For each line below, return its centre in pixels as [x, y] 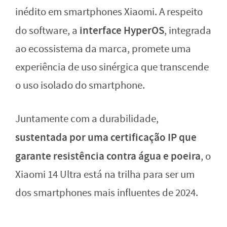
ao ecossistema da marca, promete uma [103, 49]
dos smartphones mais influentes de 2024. [107, 193]
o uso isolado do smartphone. [80, 85]
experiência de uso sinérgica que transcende [112, 67]
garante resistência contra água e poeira [108, 156]
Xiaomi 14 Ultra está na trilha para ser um [105, 174]
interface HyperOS [122, 30]
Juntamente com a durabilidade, [87, 119]
